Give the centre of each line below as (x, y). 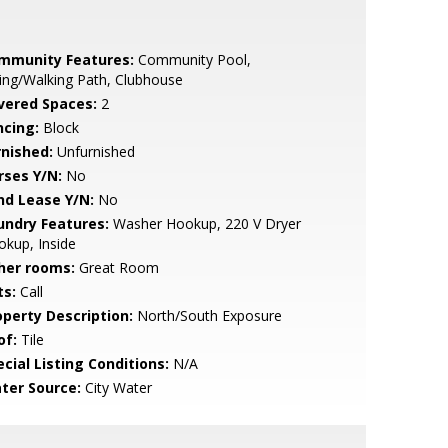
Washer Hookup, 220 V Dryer (204, 223)
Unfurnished (93, 151)
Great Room (116, 267)
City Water (116, 387)
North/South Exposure (207, 315)
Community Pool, (192, 59)
